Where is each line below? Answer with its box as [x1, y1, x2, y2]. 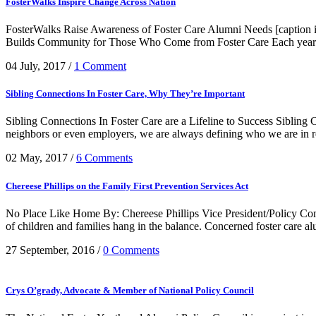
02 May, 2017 [6, 152, 68, 164]
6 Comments [76, 152, 133, 164]
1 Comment [74, 60, 126, 73]
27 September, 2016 [6, 243, 95, 256]
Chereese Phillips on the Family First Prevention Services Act [6, 180, 248, 191]
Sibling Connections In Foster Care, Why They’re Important [6, 88, 245, 99]
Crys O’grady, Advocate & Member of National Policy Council [6, 284, 254, 296]
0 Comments [103, 243, 159, 256]
